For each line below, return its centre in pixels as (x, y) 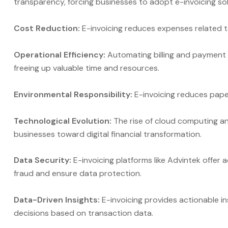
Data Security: (42, 160)
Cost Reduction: (47, 28)
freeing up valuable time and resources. (87, 68)
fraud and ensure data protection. (78, 174)
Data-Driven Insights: (58, 200)
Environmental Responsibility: (73, 94)
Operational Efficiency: (60, 54)
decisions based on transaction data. (83, 213)
